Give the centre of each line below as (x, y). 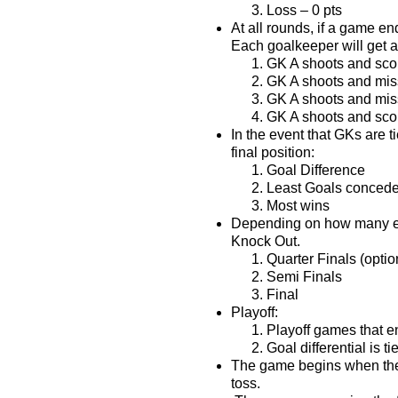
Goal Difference (316, 170)
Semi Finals (304, 277)
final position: (273, 152)
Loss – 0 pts (304, 10)
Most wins (298, 206)
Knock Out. (266, 241)
